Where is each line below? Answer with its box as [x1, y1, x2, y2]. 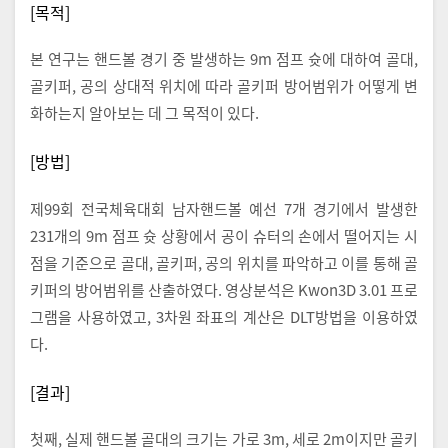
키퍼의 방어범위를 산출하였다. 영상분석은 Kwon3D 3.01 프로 [30, 278, 418, 300]
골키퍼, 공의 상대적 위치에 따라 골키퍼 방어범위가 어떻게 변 [30, 75, 418, 96]
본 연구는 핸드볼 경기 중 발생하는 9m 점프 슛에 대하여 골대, [30, 48, 418, 69]
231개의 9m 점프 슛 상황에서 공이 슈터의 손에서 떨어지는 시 [30, 224, 418, 246]
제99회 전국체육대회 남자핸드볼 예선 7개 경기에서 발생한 [30, 197, 418, 219]
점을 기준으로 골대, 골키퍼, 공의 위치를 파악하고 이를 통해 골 [30, 251, 418, 273]
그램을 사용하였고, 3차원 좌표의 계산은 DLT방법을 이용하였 [30, 305, 418, 327]
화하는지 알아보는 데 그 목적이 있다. [30, 102, 259, 123]
